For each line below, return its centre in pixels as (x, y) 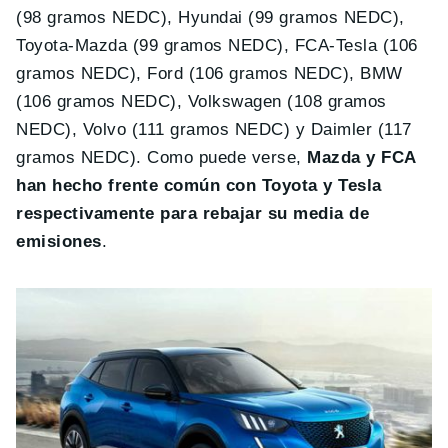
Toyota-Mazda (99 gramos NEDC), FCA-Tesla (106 (217, 45)
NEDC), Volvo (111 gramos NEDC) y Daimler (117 (214, 129)
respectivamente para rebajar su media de (193, 213)
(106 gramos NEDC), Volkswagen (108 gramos (201, 101)
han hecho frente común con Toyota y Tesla (199, 185)
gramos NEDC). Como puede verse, (162, 157)
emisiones (59, 241)
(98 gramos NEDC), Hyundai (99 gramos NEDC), (210, 17)
